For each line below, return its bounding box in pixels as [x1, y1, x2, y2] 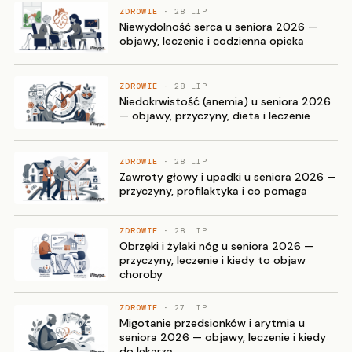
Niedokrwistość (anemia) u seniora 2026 [119, 94, 331, 109]
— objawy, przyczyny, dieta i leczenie [119, 108, 310, 123]
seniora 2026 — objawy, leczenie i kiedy [119, 330, 326, 345]
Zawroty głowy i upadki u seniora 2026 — [119, 170, 336, 185]
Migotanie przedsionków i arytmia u [119, 316, 305, 331]
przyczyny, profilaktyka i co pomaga [119, 184, 307, 199]
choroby [119, 267, 163, 282]
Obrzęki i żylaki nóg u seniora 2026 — [119, 239, 313, 254]
